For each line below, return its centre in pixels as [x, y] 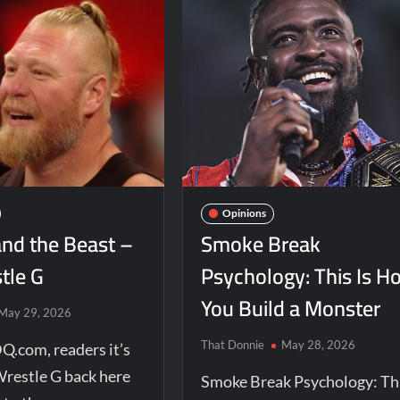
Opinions [244, 213]
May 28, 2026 [318, 344]
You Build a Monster [290, 308]
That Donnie [232, 344]
